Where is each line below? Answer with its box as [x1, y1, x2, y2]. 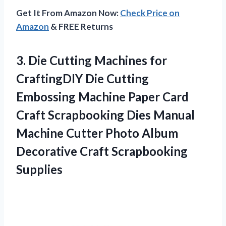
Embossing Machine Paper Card [16, 89, 189, 104]
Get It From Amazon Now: [16, 7, 120, 18]
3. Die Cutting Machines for [16, 52, 167, 68]
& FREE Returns [49, 21, 113, 32]
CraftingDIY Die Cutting [16, 71, 149, 86]
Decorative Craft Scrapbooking [16, 143, 188, 158]
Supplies [16, 161, 63, 177]
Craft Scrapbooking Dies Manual [16, 107, 195, 122]
